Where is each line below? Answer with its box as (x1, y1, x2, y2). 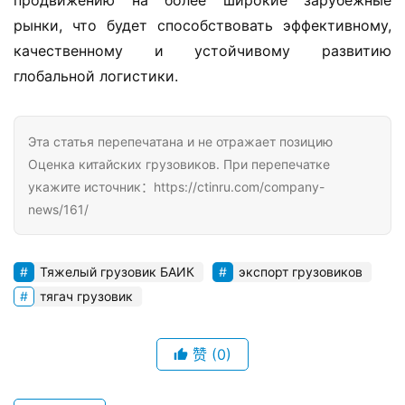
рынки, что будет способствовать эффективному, (14, 15, 391, 34)
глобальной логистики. (14, 66, 178, 85)
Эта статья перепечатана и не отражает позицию (28, 133, 333, 149)
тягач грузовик (40, 287, 133, 304)
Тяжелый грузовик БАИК (40, 263, 194, 279)
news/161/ (28, 201, 89, 217)
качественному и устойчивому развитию (14, 41, 391, 60)
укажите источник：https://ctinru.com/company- (28, 178, 325, 194)
